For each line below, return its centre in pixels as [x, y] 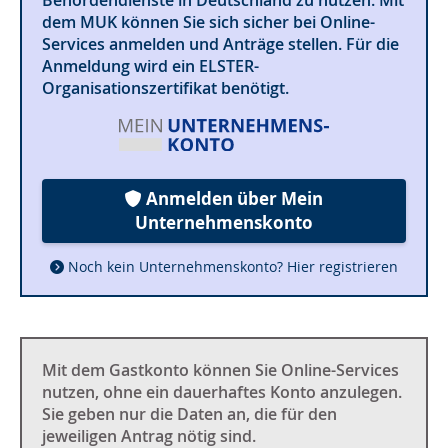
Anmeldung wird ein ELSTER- [150, 65]
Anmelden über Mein [232, 199]
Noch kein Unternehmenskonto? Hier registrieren [233, 267]
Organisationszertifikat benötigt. [165, 87]
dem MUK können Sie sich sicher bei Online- [208, 21]
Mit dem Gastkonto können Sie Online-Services [220, 370]
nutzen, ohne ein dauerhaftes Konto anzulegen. [222, 392]
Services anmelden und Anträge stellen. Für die [220, 43]
